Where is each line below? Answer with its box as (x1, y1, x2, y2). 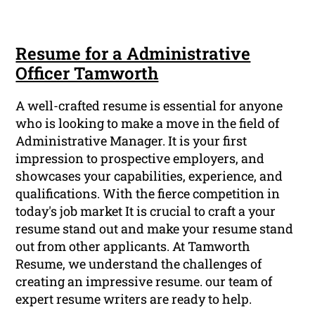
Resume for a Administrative (15, 42, 251, 65)
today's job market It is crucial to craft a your (15, 202, 276, 220)
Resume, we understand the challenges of (15, 255, 262, 273)
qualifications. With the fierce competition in (15, 185, 281, 202)
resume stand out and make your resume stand (15, 220, 294, 238)
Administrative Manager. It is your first (15, 132, 247, 150)
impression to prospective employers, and (15, 150, 265, 167)
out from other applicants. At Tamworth (15, 238, 251, 255)
